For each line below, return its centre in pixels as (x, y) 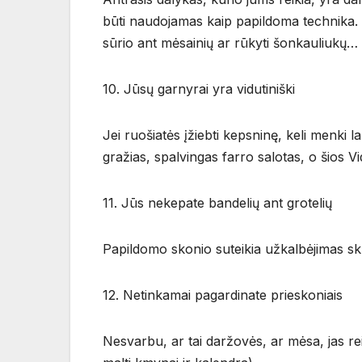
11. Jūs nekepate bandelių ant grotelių (217, 203)
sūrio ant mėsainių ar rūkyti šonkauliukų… (230, 43)
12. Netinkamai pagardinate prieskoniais (223, 295)
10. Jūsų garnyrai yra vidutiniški (199, 89)
